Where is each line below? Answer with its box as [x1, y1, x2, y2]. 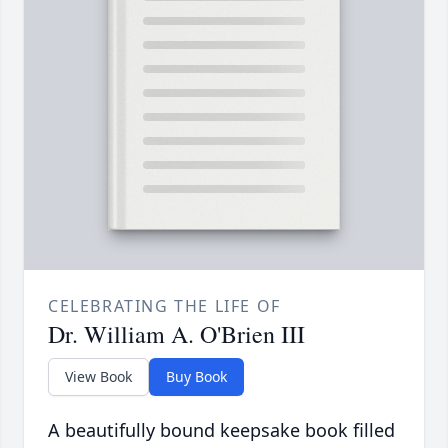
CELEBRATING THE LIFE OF [48, 295, 281, 318]
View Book [65, 367, 132, 387]
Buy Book [166, 367, 227, 387]
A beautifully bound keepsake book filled [48, 418, 395, 443]
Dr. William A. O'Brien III [48, 318, 305, 351]
